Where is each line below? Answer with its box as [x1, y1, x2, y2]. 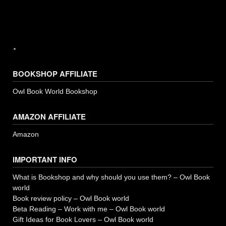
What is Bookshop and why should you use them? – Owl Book [13, 173, 210, 181]
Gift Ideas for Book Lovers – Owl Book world [13, 215, 153, 223]
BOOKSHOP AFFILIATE [13, 68, 97, 79]
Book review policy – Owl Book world [13, 194, 129, 202]
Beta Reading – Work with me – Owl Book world [13, 204, 165, 213]
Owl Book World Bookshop [13, 87, 97, 95]
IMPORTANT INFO [13, 153, 77, 165]
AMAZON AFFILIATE [13, 110, 86, 122]
